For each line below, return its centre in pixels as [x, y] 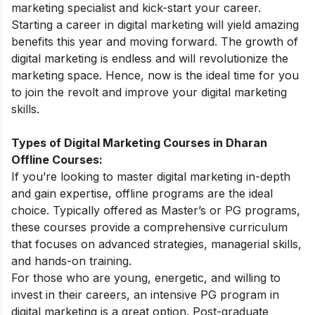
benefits [32, 41]
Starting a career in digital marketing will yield [133, 24]
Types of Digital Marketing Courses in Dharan [139, 142]
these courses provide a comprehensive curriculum [149, 227]
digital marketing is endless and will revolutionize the [150, 58]
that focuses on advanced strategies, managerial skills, [156, 244]
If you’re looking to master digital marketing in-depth [151, 176]
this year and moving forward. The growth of [176, 41]
